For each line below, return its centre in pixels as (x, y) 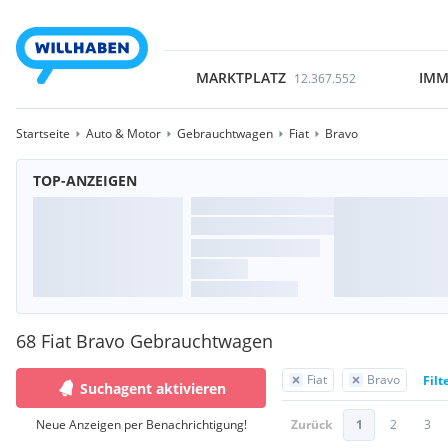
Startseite (43, 133)
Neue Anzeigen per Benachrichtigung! (141, 424)
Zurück (311, 424)
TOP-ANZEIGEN (85, 180)
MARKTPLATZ (240, 77)
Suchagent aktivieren (153, 388)
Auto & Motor (123, 133)
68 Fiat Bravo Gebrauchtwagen (144, 341)
